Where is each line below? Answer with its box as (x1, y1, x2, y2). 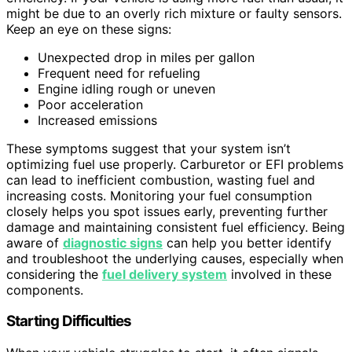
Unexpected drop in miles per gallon (38, 49, 255, 65)
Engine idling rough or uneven (38, 80, 215, 97)
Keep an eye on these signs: (6, 20, 171, 37)
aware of (6, 234, 63, 251)
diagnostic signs (63, 234, 163, 251)
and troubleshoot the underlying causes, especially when (6, 250, 343, 266)
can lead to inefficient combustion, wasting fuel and (6, 171, 315, 188)
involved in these (227, 266, 332, 282)
